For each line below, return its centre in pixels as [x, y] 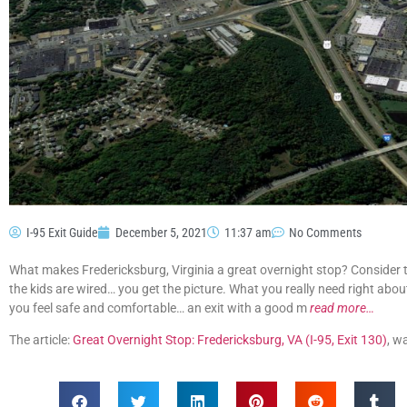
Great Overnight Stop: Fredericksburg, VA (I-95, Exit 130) [230, 340]
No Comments [325, 232]
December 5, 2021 [161, 232]
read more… [342, 308]
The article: [41, 340]
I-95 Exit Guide [62, 232]
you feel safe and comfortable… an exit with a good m [159, 308]
